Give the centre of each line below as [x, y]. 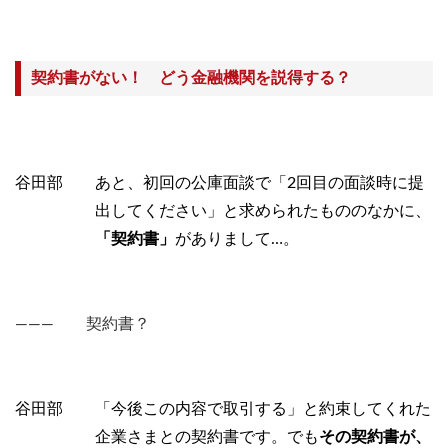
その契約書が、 [375, 436]
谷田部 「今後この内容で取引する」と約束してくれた [223, 408]
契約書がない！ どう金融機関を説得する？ [191, 78]
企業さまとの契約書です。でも [207, 436]
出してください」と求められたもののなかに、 [263, 211]
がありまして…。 [237, 239]
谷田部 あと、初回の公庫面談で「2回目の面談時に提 [219, 183]
